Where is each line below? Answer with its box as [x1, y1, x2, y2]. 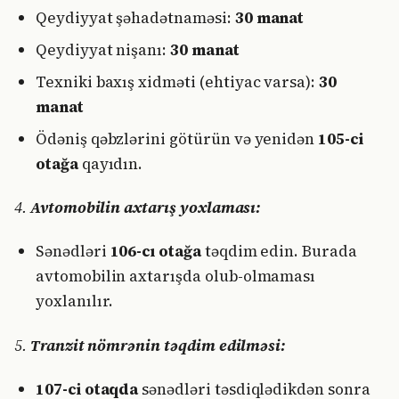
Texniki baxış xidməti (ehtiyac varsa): [36, 70, 320, 93]
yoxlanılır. [36, 290, 114, 313]
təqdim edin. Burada [200, 240, 357, 263]
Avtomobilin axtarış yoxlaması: [29, 197, 261, 218]
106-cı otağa [110, 240, 201, 263]
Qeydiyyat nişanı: [36, 38, 171, 61]
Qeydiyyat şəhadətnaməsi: [36, 6, 235, 28]
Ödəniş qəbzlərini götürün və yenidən [36, 127, 319, 150]
